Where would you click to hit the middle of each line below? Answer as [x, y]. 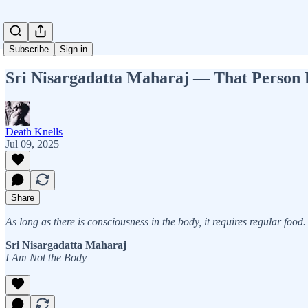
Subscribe [29, 49]
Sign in [74, 49]
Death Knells [34, 131]
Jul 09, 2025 [32, 144]
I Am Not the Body [46, 257]
